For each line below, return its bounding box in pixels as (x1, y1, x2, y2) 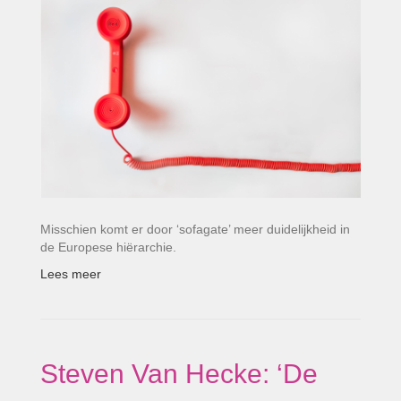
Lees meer (40, 266, 101, 281)
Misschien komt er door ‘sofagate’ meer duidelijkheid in (40, 221, 350, 236)
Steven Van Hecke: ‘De (40, 358, 318, 388)
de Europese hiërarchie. (40, 239, 176, 254)
